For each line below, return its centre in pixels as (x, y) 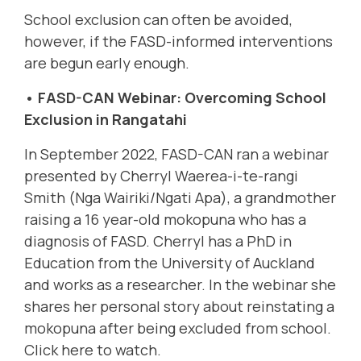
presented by (72, 176)
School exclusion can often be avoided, (158, 20)
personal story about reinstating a (216, 307)
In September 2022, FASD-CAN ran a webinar (176, 154)
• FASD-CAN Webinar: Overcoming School (175, 98)
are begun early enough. (107, 63)
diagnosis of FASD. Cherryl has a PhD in (158, 241)
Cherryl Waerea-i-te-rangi (209, 176)
